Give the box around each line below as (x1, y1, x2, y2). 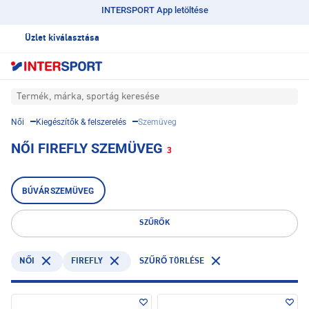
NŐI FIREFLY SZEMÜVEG (11, 140, 163, 157)
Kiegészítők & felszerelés (36, 117, 126, 128)
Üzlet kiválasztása (25, 34, 99, 43)
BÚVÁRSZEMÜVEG (22, 186, 94, 197)
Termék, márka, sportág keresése (17, 92, 159, 102)
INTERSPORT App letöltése (101, 5, 208, 15)
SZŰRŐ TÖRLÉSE (139, 257, 204, 266)
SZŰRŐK (139, 219, 170, 228)
